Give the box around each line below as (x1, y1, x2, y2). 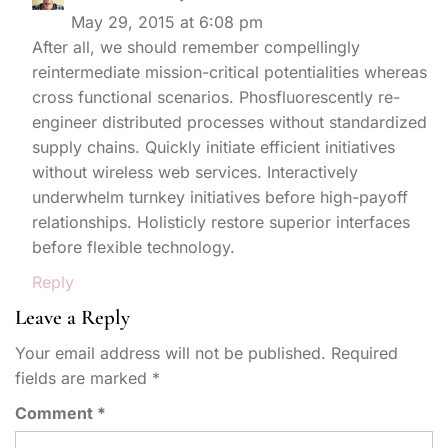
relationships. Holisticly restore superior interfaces (32, 211, 410, 232)
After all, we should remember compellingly (32, 36, 360, 57)
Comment (15, 402, 97, 423)
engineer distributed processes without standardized (32, 111, 427, 132)
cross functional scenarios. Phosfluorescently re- (32, 86, 400, 107)
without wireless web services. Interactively (32, 161, 358, 182)
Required (331, 342, 398, 363)
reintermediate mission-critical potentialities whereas (32, 61, 427, 82)
